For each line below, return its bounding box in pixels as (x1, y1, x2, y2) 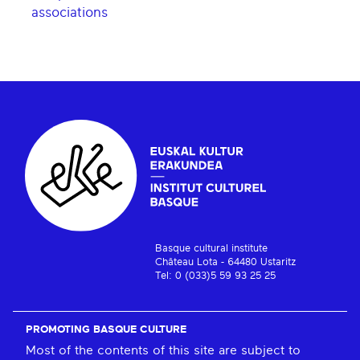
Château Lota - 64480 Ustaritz (155, 257, 297, 268)
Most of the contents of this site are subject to (26, 344, 301, 358)
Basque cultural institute (155, 243, 268, 255)
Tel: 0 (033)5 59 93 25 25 (155, 271, 276, 282)
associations (31, 6, 108, 20)
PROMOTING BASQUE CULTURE (26, 325, 186, 336)
